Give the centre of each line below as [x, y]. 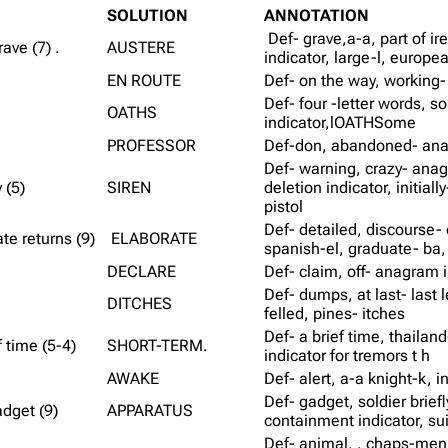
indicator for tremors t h [347, 355]
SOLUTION [148, 15]
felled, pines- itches [335, 313]
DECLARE [142, 271]
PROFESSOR [152, 145]
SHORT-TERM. [158, 345]
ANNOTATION [317, 15]
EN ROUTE [144, 80]
